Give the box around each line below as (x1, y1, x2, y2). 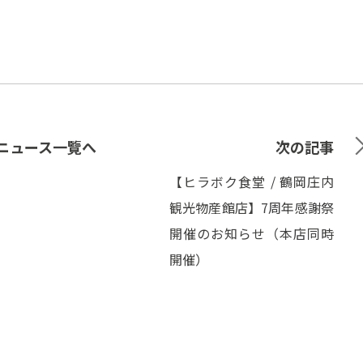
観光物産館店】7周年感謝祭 (169, 198, 334, 217)
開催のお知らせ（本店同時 (169, 224, 334, 243)
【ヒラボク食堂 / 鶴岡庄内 (169, 172, 334, 191)
